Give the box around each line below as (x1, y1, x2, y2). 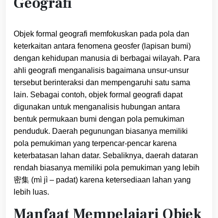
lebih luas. (14, 188, 49, 197)
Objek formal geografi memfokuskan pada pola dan (14, 30, 189, 38)
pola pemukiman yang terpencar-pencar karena (14, 139, 177, 148)
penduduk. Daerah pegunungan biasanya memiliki (14, 127, 188, 136)
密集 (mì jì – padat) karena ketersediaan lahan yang (14, 176, 191, 184)
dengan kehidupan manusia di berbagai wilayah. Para (14, 54, 200, 63)
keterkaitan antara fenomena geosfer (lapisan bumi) (14, 42, 191, 51)
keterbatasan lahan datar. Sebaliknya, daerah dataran (14, 151, 198, 160)
